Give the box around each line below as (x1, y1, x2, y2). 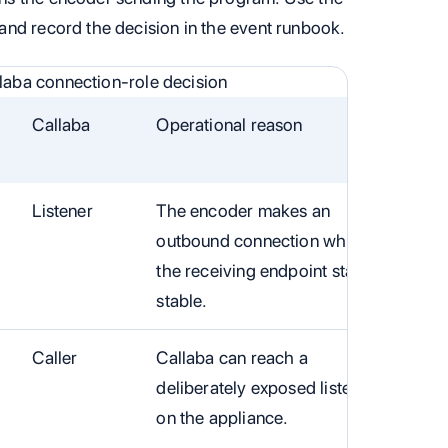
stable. (156, 289, 208, 311)
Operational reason (156, 113, 303, 135)
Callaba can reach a (156, 346, 308, 368)
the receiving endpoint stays (156, 259, 372, 281)
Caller (32, 346, 78, 368)
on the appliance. (156, 406, 289, 428)
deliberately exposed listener (156, 376, 376, 398)
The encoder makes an (156, 199, 331, 221)
